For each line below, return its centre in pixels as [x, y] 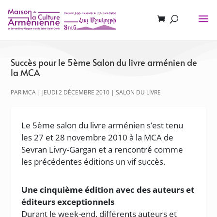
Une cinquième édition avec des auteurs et [108, 190]
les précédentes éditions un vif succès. [93, 162]
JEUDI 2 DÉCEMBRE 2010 [76, 92]
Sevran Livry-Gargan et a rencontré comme [102, 149]
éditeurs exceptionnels [68, 202]
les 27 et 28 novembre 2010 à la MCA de [98, 137]
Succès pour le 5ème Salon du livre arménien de [104, 62]
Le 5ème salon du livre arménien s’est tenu [102, 125]
